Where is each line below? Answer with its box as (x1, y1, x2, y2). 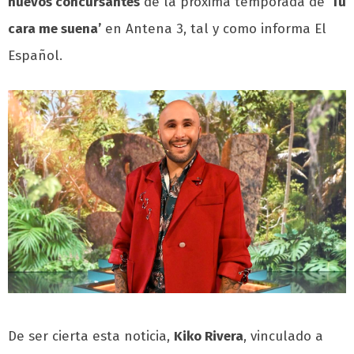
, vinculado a (243, 328, 323, 345)
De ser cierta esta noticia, (8, 328, 174, 345)
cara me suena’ (8, 21, 101, 38)
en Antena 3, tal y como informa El (101, 21, 326, 38)
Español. (8, 47, 62, 65)
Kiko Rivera (174, 328, 243, 345)
